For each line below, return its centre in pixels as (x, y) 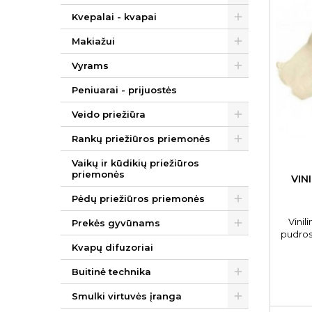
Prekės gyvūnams (116, 223)
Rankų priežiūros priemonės (141, 139)
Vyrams (90, 65)
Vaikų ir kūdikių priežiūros (135, 163)
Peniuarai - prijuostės (124, 90)
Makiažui (93, 41)
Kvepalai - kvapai (114, 17)
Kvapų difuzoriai (112, 247)
